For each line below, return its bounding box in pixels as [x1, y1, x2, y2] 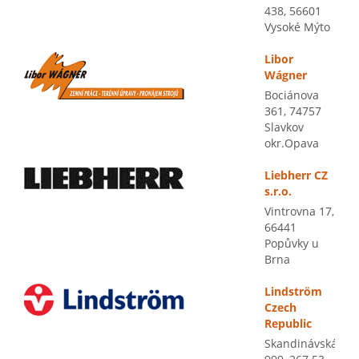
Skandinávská [264, 336, 337, 351]
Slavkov [264, 119, 304, 135]
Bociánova [264, 87, 319, 103]
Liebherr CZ [264, 167, 328, 183]
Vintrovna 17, [264, 204, 334, 219]
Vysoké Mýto [264, 19, 330, 34]
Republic [264, 316, 312, 331]
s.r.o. [264, 184, 292, 199]
